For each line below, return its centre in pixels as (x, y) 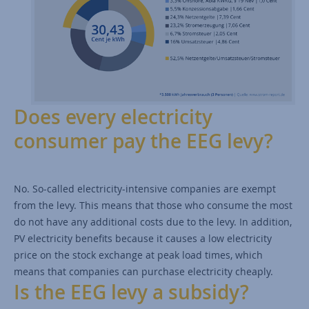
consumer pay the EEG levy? (143, 141)
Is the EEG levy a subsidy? (131, 292)
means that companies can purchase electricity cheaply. (143, 272)
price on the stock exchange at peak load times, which (138, 255)
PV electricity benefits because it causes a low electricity (143, 239)
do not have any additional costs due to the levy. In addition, (153, 222)
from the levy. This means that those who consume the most (153, 206)
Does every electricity (113, 117)
